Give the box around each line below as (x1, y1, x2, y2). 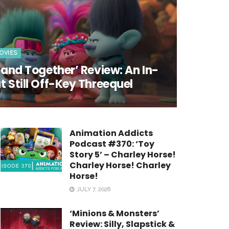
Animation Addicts (70, 127, 153, 139)
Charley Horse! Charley (70, 159, 171, 171)
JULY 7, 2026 (75, 186, 110, 193)
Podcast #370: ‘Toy (70, 138, 154, 150)
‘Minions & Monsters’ (70, 208, 159, 219)
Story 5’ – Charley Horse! (70, 149, 176, 161)
